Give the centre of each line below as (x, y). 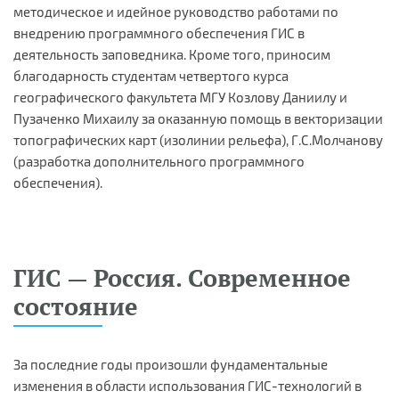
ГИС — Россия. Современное (182, 277)
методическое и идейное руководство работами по (176, 11)
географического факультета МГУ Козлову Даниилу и (180, 97)
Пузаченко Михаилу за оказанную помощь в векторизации (198, 118)
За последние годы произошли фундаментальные (171, 364)
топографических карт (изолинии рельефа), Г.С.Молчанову (198, 139)
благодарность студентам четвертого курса (151, 75)
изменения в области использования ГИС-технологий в (187, 385)
